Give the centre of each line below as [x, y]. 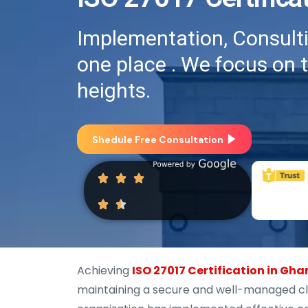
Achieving [104, 271]
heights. [114, 91]
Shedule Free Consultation [158, 139]
